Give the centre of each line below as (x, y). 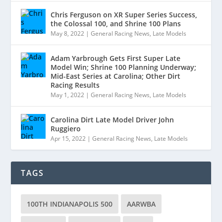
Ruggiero (66, 129)
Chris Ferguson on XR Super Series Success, (124, 15)
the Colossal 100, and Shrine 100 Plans (116, 24)
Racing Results (75, 85)
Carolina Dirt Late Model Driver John (112, 120)
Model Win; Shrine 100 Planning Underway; (124, 67)
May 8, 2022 (68, 33)
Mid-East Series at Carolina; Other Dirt (116, 76)
